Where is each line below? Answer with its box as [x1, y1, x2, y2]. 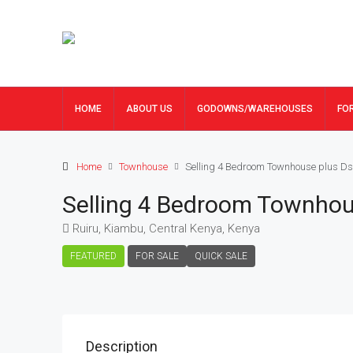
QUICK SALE [195, 251, 247, 262]
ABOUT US [126, 103, 173, 114]
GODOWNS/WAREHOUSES [197, 103, 313, 114]
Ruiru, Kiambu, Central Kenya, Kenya [72, 221, 260, 236]
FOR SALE [136, 251, 179, 262]
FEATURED [70, 251, 117, 262]
